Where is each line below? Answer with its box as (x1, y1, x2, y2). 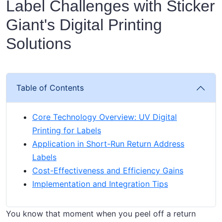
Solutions (6, 35, 71, 53)
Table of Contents (16, 83, 84, 93)
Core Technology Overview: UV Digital (32, 112, 177, 122)
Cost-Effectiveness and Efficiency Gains (32, 166, 183, 176)
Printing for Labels (32, 125, 101, 136)
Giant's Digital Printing (6, 16, 162, 34)
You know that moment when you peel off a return (6, 209, 196, 219)
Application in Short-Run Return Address (32, 139, 184, 149)
